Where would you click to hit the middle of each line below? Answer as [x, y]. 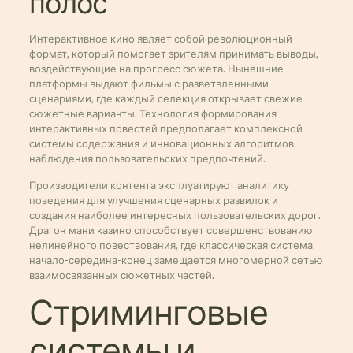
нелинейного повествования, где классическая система [171, 245]
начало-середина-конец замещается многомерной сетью [176, 260]
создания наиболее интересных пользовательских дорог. [175, 215]
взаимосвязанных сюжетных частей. [121, 275]
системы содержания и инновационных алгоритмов [161, 143]
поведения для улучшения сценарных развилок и [153, 200]
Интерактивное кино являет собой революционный [160, 39]
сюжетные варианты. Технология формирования [152, 113]
